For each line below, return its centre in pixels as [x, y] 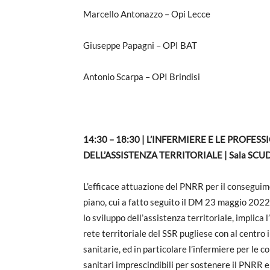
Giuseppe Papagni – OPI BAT [140, 45]
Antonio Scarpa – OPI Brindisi [142, 76]
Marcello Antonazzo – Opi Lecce [147, 14]
